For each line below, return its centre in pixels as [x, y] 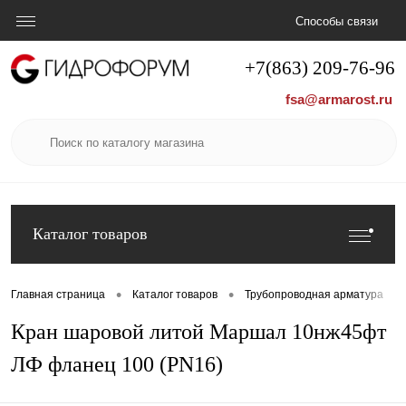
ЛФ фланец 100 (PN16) [117, 364]
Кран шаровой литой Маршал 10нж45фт [198, 332]
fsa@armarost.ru [339, 99]
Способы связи [337, 21]
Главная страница [58, 295]
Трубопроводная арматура [314, 295]
